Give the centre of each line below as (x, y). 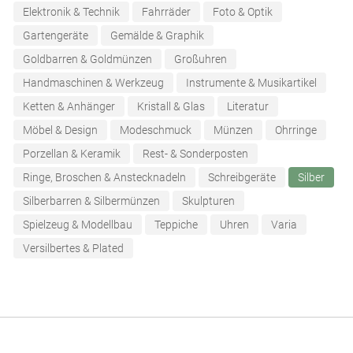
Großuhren (201, 59)
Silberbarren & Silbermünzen (91, 201)
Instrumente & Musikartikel (251, 83)
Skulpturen (208, 201)
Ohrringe (296, 130)
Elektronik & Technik (71, 12)
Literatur (248, 107)
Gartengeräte (56, 36)
